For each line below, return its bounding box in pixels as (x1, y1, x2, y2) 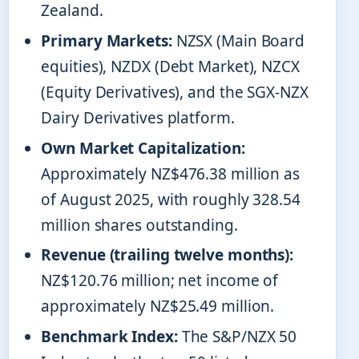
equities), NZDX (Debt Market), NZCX (41, 55, 300, 77)
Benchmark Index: (41, 325, 178, 347)
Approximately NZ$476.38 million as (41, 163, 300, 184)
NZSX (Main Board (171, 30, 305, 51)
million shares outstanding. (41, 214, 238, 236)
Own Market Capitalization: (41, 137, 245, 159)
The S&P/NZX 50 (177, 325, 297, 347)
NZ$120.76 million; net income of (41, 270, 279, 292)
